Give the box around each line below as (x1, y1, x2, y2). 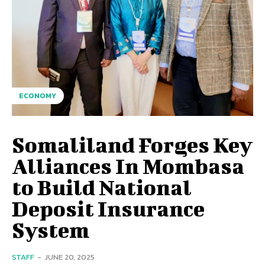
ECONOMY (19, 91, 57, 102)
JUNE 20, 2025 (44, 251, 95, 263)
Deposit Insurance (12, 196, 205, 221)
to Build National (12, 174, 192, 200)
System (12, 217, 89, 243)
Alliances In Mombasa (12, 153, 244, 179)
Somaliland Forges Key (12, 132, 253, 157)
